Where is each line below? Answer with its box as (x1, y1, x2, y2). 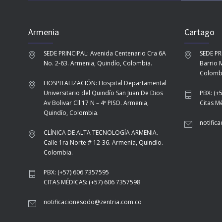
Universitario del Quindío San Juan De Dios (44, 89, 163, 97)
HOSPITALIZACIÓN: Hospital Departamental (44, 79, 166, 87)
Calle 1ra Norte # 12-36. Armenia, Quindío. (44, 138, 163, 147)
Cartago (184, 26, 215, 38)
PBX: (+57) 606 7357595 (44, 168, 109, 176)
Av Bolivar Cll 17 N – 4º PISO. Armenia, (44, 99, 149, 107)
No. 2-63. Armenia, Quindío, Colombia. (44, 59, 152, 67)
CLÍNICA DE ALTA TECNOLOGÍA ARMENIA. (44, 128, 158, 137)
